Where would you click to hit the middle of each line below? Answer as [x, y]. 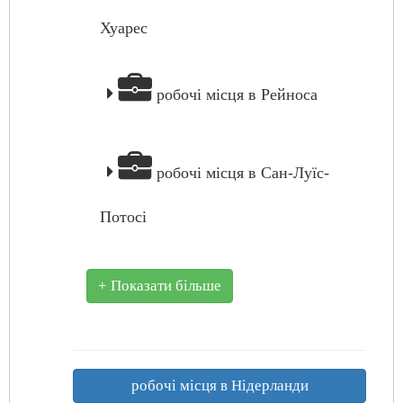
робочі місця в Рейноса [235, 94]
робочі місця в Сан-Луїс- [241, 173]
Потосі [123, 217]
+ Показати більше [160, 286]
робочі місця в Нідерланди [219, 385]
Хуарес [124, 28]
